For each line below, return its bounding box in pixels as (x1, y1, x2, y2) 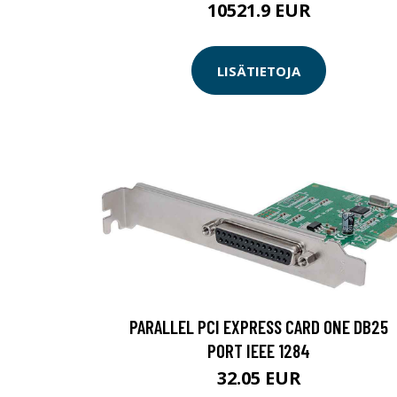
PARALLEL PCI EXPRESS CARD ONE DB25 (129, 315, 388, 339)
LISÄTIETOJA (217, 61, 300, 80)
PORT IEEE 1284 (207, 339, 310, 362)
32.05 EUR (216, 366, 301, 391)
